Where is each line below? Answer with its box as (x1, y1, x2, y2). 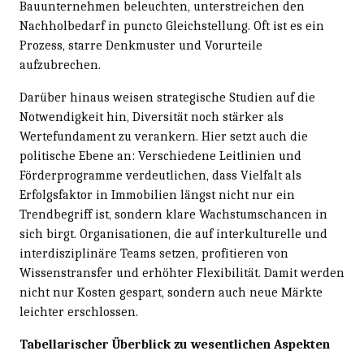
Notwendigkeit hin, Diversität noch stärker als (19, 109, 284, 124)
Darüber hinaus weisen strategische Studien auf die (19, 89, 315, 105)
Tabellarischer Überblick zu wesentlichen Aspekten (19, 336, 330, 352)
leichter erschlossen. (19, 304, 138, 319)
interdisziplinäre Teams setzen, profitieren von (19, 245, 288, 261)
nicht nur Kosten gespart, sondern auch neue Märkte (19, 284, 323, 300)
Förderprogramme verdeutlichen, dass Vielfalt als (19, 167, 301, 183)
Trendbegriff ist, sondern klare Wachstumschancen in (19, 206, 327, 222)
